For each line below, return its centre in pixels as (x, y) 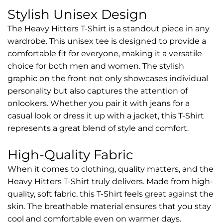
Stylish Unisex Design (77, 15)
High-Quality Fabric (70, 155)
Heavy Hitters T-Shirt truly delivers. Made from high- (110, 182)
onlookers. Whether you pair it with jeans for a (99, 104)
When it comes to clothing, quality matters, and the (111, 169)
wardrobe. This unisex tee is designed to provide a (107, 41)
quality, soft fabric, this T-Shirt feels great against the (111, 194)
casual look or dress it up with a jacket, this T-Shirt (106, 116)
